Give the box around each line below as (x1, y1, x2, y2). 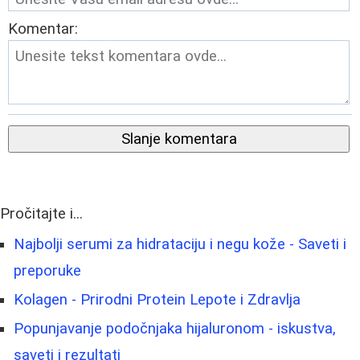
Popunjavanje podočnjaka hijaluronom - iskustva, (14, 320, 336, 338)
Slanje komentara (121, 130, 237, 149)
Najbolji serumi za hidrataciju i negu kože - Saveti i (14, 235, 346, 254)
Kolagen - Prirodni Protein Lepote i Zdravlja (14, 291, 301, 309)
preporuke (14, 262, 81, 280)
